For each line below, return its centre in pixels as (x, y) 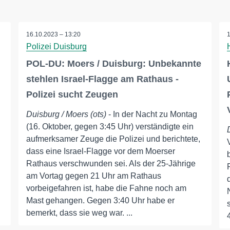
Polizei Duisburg (56, 47)
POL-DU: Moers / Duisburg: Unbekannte (113, 64)
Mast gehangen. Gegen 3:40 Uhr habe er (100, 201)
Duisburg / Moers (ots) (66, 114)
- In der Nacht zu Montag (151, 114)
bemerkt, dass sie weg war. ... (79, 213)
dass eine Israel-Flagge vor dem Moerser (100, 151)
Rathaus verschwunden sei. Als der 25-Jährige (111, 164)
